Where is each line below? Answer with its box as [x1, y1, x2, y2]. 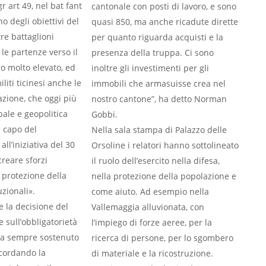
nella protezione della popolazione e [91, 170, 236, 182]
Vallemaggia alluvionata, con [91, 201, 204, 213]
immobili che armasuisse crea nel [91, 78, 226, 89]
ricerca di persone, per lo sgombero [91, 232, 233, 243]
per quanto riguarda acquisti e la [91, 31, 223, 43]
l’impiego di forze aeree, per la [91, 217, 212, 228]
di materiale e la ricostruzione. [91, 248, 213, 259]
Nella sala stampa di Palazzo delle [91, 124, 227, 135]
